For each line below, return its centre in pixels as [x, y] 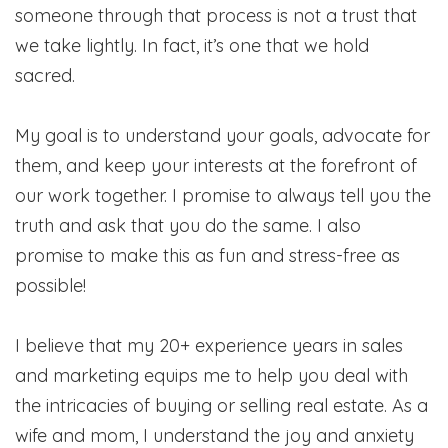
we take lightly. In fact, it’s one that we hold [192, 45]
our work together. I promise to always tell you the [223, 195]
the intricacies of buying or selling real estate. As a [221, 405]
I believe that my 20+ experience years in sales [209, 345]
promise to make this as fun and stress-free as [207, 255]
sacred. [47, 75]
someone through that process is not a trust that [216, 15]
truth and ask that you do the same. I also [188, 225]
